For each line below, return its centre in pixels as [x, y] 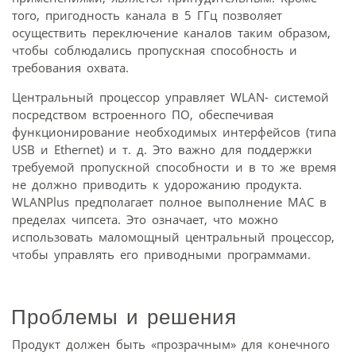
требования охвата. [70, 67]
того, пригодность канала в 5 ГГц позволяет [147, 15]
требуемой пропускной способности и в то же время [174, 166]
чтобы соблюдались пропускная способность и [155, 50]
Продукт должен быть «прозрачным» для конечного [171, 344]
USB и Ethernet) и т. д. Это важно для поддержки [162, 149]
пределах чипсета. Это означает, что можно [145, 219]
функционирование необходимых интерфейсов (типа [174, 132]
